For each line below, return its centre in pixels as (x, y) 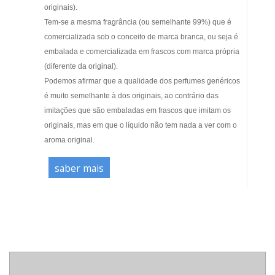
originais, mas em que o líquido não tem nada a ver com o (141, 126)
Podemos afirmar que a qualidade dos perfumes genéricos (142, 81)
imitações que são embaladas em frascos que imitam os (137, 111)
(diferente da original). (81, 67)
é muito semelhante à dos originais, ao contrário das (131, 96)
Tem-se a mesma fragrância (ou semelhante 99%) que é (138, 22)
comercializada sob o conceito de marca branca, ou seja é (141, 37)
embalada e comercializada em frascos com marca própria (142, 52)
